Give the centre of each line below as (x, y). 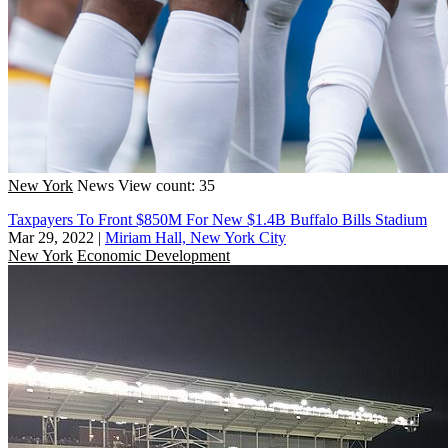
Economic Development (153, 255)
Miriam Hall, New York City (195, 237)
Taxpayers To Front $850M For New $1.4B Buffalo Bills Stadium (217, 219)
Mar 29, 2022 (51, 237)
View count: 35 (166, 185)
